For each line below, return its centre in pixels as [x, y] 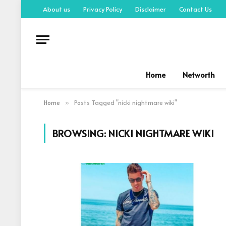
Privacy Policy [103, 9]
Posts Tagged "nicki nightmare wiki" [126, 102]
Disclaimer [151, 9]
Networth [199, 74]
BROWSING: [80, 133]
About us [56, 9]
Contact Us [195, 9]
